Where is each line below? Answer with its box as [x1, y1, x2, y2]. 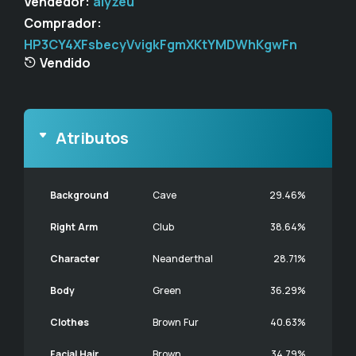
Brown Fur [153, 315, 199, 329]
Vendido [37, 54, 91, 72]
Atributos [56, 127, 129, 149]
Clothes [50, 315, 89, 329]
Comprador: [24, 14, 102, 32]
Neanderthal [153, 252, 213, 265]
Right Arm [50, 220, 98, 234]
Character [50, 252, 99, 265]
